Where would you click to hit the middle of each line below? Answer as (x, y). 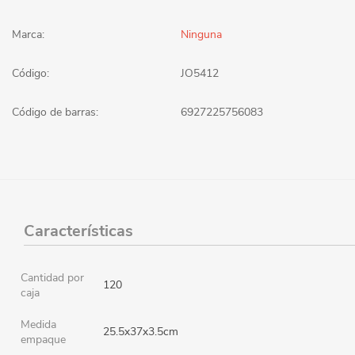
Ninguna (201, 34)
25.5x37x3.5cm (141, 331)
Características (78, 231)
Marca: (28, 34)
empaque (43, 339)
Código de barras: (55, 112)
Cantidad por (52, 277)
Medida (38, 324)
